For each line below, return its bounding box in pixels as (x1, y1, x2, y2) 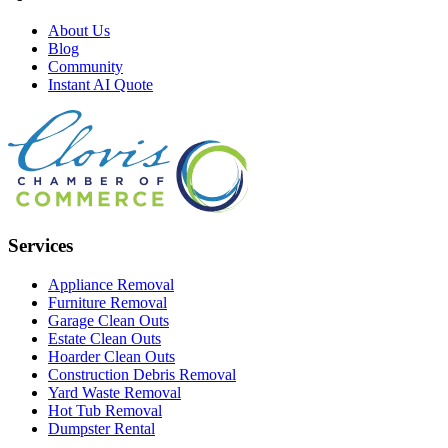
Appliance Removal (48, 276, 174, 294)
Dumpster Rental (48, 420, 155, 438)
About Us (48, 21, 110, 39)
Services (8, 235, 73, 257)
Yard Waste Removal (48, 384, 181, 402)
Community (48, 57, 123, 75)
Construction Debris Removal (48, 366, 236, 384)
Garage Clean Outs (48, 312, 169, 330)
